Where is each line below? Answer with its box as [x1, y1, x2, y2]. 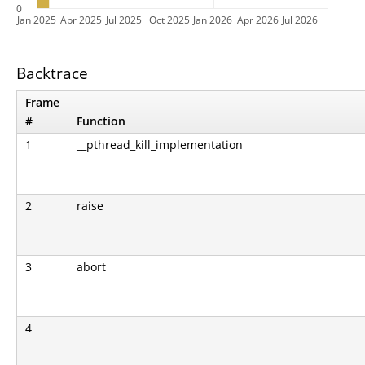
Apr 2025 [60, 13, 102, 26]
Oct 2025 [149, 13, 190, 26]
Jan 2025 [17, 13, 56, 26]
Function [77, 113, 125, 129]
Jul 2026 [282, 13, 318, 26]
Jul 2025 [106, 13, 142, 26]
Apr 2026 [237, 13, 279, 26]
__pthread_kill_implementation [77, 137, 243, 152]
